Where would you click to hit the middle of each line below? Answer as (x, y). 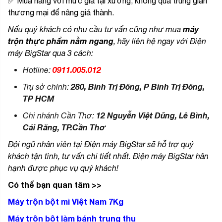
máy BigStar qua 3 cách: (51, 53)
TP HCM (39, 99)
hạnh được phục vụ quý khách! (63, 168)
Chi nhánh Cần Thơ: (59, 116)
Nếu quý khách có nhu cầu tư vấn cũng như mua (94, 29)
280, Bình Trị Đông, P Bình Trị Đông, (138, 87)
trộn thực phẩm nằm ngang (61, 41)
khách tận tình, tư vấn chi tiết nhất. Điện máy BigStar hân (108, 156)
